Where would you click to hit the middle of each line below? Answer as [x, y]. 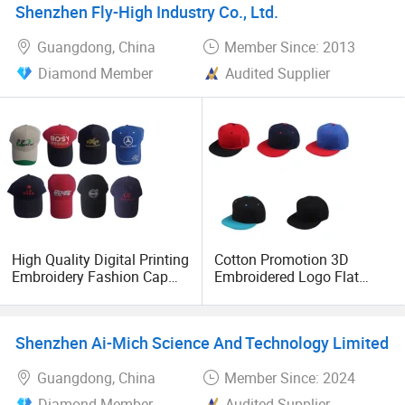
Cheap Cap [47, 311]
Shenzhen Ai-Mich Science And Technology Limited [202, 342]
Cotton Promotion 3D [282, 259]
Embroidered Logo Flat [287, 277]
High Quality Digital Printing [101, 259]
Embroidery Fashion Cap [90, 277]
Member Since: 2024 [289, 377]
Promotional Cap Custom [93, 294]
